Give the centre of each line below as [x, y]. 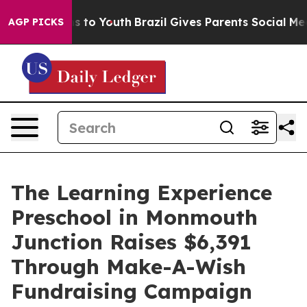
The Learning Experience [142, 193]
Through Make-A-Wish [128, 267]
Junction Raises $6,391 [131, 242]
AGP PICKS [36, 22]
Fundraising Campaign [132, 291]
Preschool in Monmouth [134, 217]
